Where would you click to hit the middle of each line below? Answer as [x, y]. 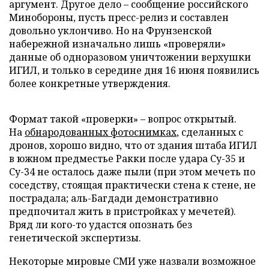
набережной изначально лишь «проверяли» [117, 44]
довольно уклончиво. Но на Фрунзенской [110, 31]
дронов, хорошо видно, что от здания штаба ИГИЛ [133, 145]
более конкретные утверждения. [90, 83]
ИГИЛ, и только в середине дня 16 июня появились [134, 70]
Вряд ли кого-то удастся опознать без [101, 225]
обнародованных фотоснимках [101, 132]
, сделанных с [210, 132]
